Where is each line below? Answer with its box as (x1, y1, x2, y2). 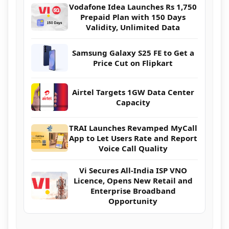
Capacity (116, 97, 150, 108)
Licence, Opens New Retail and (73, 175, 193, 186)
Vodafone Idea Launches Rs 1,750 (69, 2, 197, 12)
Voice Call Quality (98, 143, 168, 154)
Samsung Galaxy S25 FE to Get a (72, 48, 194, 58)
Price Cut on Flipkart (93, 58, 173, 68)
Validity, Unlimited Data (86, 22, 180, 33)
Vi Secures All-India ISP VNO (79, 165, 187, 176)
